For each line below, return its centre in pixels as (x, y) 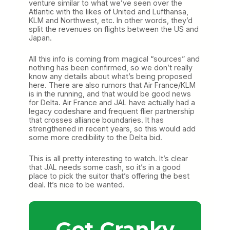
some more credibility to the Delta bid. (95, 137)
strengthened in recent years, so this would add (112, 128)
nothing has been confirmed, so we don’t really (111, 67)
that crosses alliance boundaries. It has (96, 120)
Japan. (40, 37)
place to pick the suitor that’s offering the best (109, 176)
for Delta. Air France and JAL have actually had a (112, 102)
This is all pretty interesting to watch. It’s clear (108, 158)
